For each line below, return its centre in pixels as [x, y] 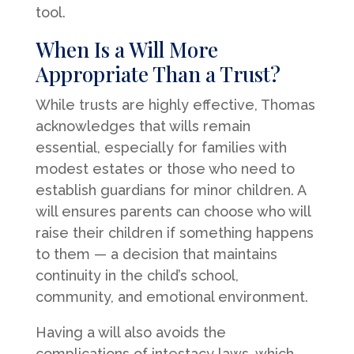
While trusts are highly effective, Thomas [175, 104]
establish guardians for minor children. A [170, 190]
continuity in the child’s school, [137, 275]
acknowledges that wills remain [143, 126]
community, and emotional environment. [171, 296]
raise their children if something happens [174, 232]
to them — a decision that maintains [156, 254]
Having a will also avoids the [130, 332]
